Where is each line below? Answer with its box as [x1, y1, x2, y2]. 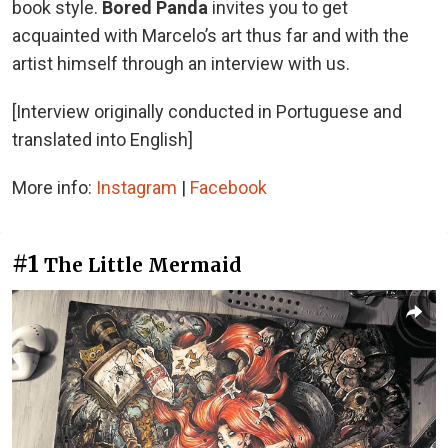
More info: [12, 176, 96, 198]
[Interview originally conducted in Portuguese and [12, 100, 402, 122]
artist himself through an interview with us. [12, 52, 350, 74]
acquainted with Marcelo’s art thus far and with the [12, 24, 409, 46]
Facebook [190, 176, 267, 198]
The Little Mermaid [44, 252, 242, 277]
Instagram [96, 176, 177, 198]
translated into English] [12, 128, 193, 150]
